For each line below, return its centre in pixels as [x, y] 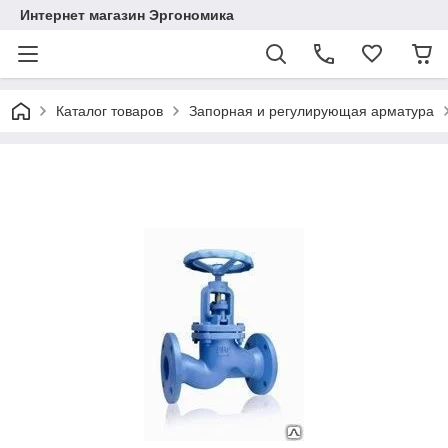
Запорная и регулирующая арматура [311, 111]
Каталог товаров [109, 111]
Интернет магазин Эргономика [127, 15]
